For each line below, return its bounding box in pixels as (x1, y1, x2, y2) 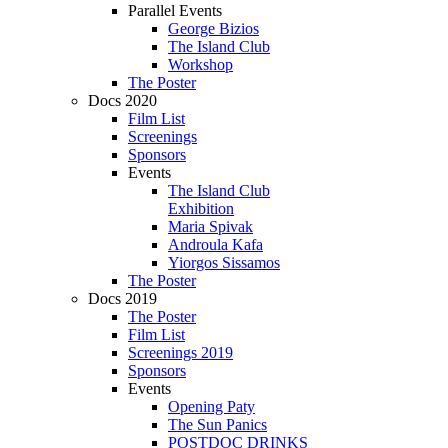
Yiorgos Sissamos (168, 254, 280, 271)
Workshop (168, 56, 233, 73)
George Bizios (168, 20, 259, 37)
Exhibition (168, 200, 234, 217)
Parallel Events (128, 2, 222, 19)
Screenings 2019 (128, 344, 233, 361)
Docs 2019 (88, 290, 157, 307)
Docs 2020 (88, 92, 157, 109)
